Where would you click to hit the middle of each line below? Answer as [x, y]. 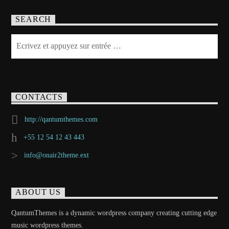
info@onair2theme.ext [56, 155]
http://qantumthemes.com [61, 119]
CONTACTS [39, 97]
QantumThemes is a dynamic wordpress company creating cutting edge [114, 213]
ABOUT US [38, 192]
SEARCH [33, 19]
